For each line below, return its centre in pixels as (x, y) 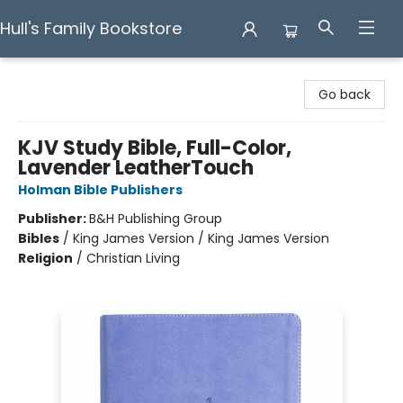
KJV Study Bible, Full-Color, (155, 148)
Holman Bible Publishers (100, 190)
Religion (45, 258)
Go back (345, 94)
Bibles (39, 238)
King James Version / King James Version (201, 238)
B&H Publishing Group (156, 219)
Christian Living (133, 258)
